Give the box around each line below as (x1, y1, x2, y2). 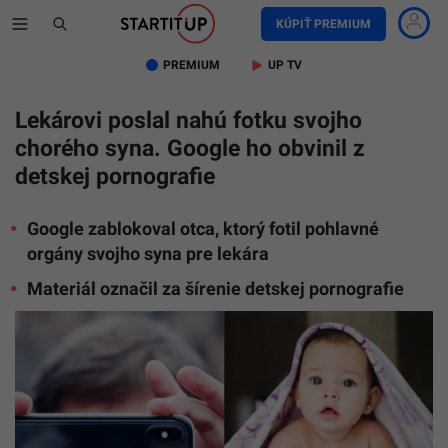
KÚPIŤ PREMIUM (275, 17, 371, 31)
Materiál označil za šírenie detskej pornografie (27, 278, 404, 299)
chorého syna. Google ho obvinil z (15, 135, 365, 162)
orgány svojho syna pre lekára (27, 243, 269, 264)
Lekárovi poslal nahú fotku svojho (15, 107, 362, 134)
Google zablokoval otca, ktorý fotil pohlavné (27, 218, 379, 239)
